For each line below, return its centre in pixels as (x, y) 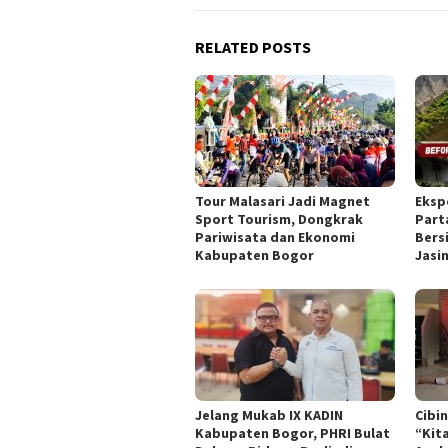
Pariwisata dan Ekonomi (275, 237)
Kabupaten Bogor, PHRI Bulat (292, 433)
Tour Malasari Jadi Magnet (282, 201)
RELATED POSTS (253, 47)
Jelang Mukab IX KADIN (269, 415)
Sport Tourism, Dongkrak (279, 219)
